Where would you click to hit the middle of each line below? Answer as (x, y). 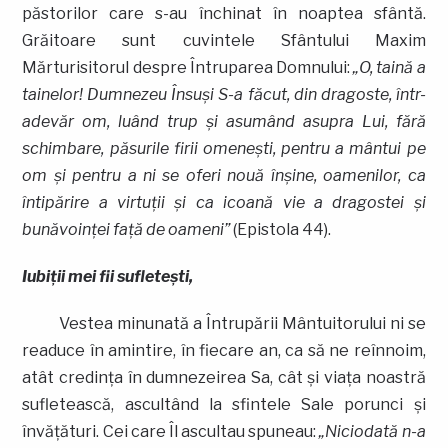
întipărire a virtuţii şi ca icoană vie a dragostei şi (224, 202)
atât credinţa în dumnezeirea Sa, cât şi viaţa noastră (224, 377)
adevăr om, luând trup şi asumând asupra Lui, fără (224, 121)
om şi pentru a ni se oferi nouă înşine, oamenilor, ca (224, 175)
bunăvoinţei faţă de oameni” (126, 229)
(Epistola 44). (281, 229)
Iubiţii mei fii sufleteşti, (108, 276)
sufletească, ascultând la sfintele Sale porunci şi (224, 404)
